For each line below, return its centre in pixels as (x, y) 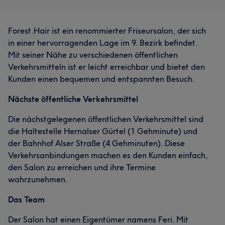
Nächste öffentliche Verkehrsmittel (73, 99)
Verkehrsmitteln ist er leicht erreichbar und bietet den (106, 67)
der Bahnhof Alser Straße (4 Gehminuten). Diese (96, 143)
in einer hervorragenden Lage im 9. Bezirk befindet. (103, 43)
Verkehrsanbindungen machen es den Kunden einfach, (108, 155)
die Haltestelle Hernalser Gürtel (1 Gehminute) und (103, 131)
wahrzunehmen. (38, 179)
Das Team (26, 199)
